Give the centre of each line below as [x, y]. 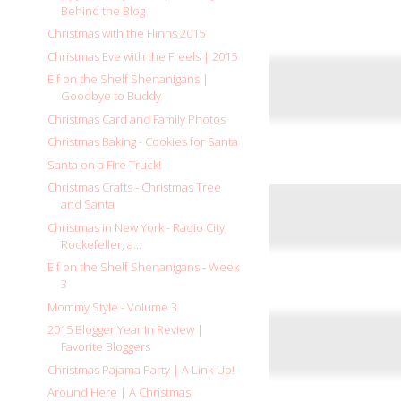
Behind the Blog [103, 10]
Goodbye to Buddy [111, 96]
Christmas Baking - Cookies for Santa [143, 142]
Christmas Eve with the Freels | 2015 [143, 56]
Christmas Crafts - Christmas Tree [135, 188]
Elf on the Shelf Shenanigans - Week [144, 267]
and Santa [88, 205]
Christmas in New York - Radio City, [138, 227]
